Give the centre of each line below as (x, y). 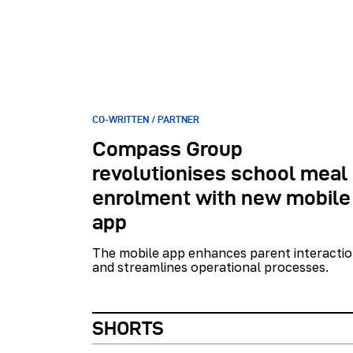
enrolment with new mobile (221, 198)
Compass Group (167, 149)
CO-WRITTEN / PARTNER (146, 119)
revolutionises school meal (220, 174)
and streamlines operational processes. (210, 267)
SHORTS (128, 329)
